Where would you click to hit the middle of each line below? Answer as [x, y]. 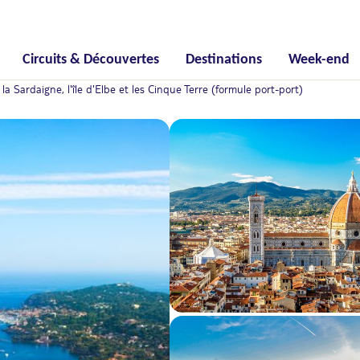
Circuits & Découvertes [90, 60]
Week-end [319, 60]
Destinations [223, 60]
